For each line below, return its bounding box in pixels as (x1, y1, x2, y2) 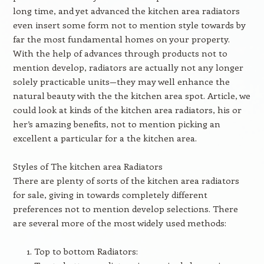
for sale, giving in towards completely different (12, 189, 207, 200)
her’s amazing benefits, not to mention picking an (12, 118, 220, 130)
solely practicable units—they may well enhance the (12, 75, 230, 87)
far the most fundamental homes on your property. (12, 33, 230, 45)
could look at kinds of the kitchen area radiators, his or (12, 104, 242, 115)
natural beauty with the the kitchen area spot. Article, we (12, 90, 250, 101)
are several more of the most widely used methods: (12, 217, 226, 229)
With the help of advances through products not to (12, 47, 227, 59)
